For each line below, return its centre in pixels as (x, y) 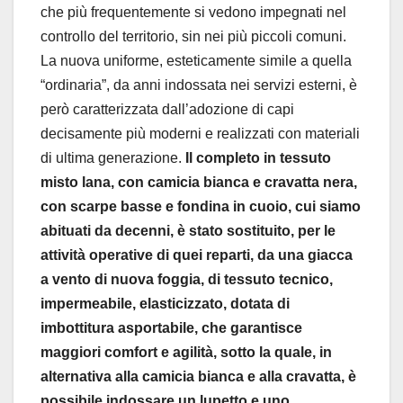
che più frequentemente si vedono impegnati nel (193, 12)
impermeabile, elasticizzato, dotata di (165, 303)
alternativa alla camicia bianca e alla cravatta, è (198, 376)
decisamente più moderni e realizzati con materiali (200, 133)
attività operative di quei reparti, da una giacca (197, 255)
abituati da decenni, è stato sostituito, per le (188, 230)
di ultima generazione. (113, 157)
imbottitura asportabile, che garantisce (171, 327)
